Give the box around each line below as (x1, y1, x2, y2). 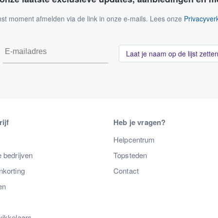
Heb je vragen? (113, 116, 166, 127)
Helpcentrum (113, 134, 155, 145)
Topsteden (113, 149, 147, 160)
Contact (113, 165, 139, 176)
